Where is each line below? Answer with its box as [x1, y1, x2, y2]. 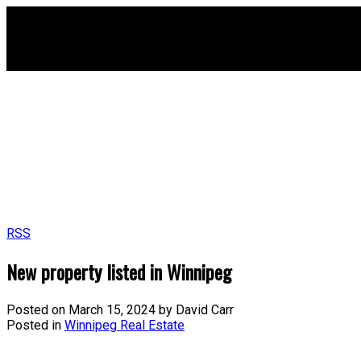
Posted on [6, 301, 68, 317]
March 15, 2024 [68, 301, 156, 317]
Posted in [6, 317, 61, 333]
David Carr [176, 301, 234, 317]
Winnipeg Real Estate [64, 317, 185, 333]
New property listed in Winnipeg [6, 256, 231, 286]
